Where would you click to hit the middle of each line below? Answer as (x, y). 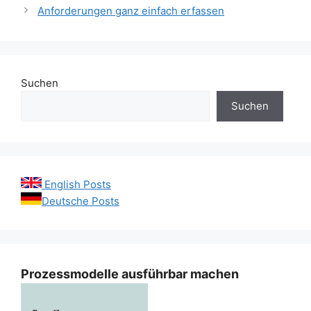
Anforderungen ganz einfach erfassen (131, 10)
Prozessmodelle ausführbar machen (130, 274)
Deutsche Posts (81, 201)
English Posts (76, 184)
